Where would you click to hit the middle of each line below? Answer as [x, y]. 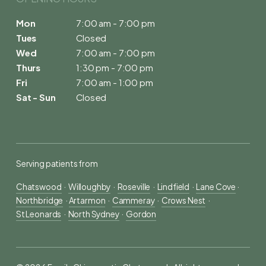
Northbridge [39, 201]
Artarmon [87, 201]
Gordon [141, 214]
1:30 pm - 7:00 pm [115, 68]
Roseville [134, 187]
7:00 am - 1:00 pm [115, 83]
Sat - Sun [36, 98]
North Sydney [94, 214]
